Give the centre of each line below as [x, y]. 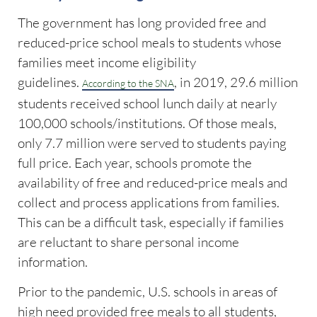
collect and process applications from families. [149, 202]
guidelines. [50, 82]
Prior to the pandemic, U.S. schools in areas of [148, 292]
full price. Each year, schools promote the [135, 162]
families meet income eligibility [107, 62]
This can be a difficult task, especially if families [151, 222]
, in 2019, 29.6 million [236, 82]
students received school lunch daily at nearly [147, 103]
